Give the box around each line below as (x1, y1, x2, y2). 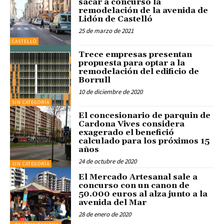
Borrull (78, 75, 111, 85)
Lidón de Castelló (78, 13, 153, 24)
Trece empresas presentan (78, 49, 192, 60)
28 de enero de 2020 (78, 209, 131, 218)
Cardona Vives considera (78, 119, 185, 129)
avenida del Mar (78, 197, 147, 207)
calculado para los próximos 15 (78, 136, 210, 146)
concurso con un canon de (78, 180, 190, 190)
